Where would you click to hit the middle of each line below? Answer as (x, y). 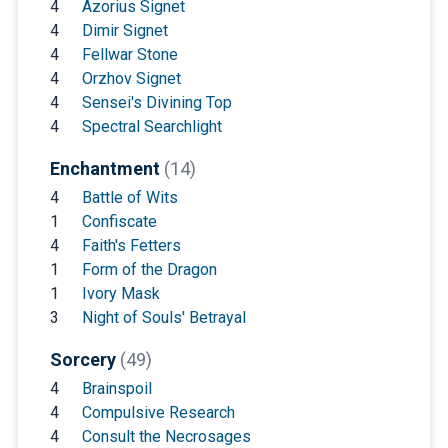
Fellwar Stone (129, 54)
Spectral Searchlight (151, 126)
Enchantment (106, 168)
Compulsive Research (158, 412)
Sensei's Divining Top (156, 102)
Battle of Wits (129, 197)
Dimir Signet (124, 30)
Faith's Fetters (131, 245)
